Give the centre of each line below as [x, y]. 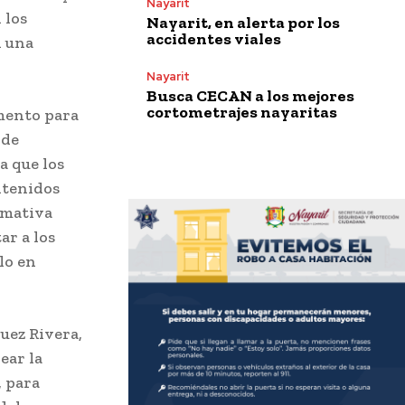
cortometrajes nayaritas [242, 112]
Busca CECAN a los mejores [250, 95]
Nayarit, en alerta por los [243, 22]
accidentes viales [214, 38]
